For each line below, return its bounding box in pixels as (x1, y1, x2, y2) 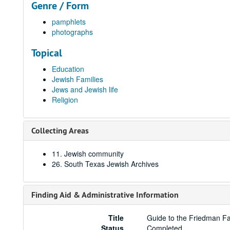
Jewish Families (52, 74, 103, 84)
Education (52, 64, 84, 74)
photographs (52, 27, 93, 37)
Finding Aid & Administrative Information (31, 189, 179, 200)
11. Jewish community (52, 148, 124, 159)
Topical (31, 46, 62, 60)
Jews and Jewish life (52, 84, 118, 94)
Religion (52, 94, 78, 105)
